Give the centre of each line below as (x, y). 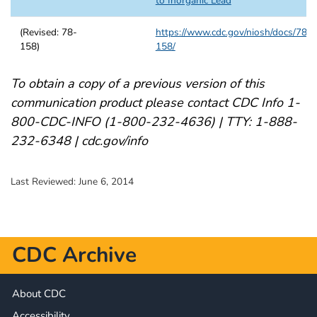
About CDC (39, 294)
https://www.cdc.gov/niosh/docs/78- (233, 32)
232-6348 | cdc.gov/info (79, 141)
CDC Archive (74, 255)
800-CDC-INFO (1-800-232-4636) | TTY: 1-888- (154, 122)
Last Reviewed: (45, 181)
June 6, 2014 (106, 181)
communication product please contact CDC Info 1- (155, 103)
